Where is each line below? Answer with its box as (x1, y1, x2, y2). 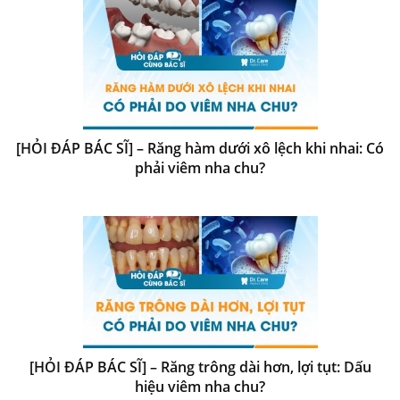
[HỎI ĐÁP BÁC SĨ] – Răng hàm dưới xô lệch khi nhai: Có (16, 137, 384, 158)
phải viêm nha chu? (135, 157, 265, 178)
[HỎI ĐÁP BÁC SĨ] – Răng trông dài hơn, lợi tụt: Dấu (29, 356, 371, 377)
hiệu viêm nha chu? (135, 376, 265, 396)
